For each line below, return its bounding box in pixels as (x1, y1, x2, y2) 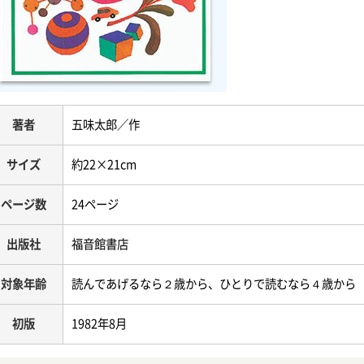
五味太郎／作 (71, 119, 140, 131)
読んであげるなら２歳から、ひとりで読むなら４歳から (71, 278, 356, 290)
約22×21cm (71, 158, 136, 171)
